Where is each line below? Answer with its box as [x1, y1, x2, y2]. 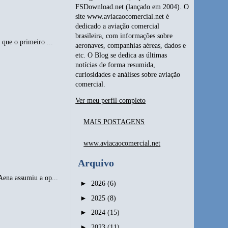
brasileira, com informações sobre [75, 32, 173, 40]
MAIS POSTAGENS [83, 118, 145, 126]
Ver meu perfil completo [75, 96, 146, 104]
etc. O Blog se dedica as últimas [75, 51, 167, 60]
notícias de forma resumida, [75, 61, 156, 69]
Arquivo [78, 157, 115, 168]
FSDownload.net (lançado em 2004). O [75, 3, 189, 11]
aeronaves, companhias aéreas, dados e [75, 42, 186, 50]
